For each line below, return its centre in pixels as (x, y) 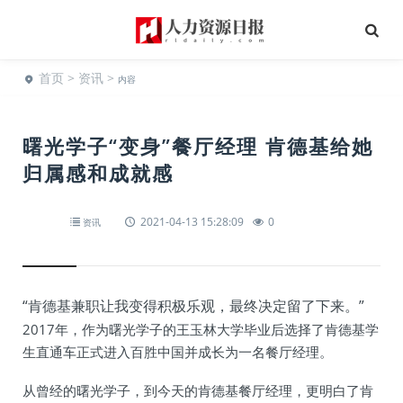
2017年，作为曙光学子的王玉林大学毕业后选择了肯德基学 (201, 329)
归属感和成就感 (98, 173)
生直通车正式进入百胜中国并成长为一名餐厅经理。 (178, 352)
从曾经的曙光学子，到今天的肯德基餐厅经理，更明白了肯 (198, 390)
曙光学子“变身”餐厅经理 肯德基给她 (198, 146)
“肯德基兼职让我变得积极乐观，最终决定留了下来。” (193, 306)
